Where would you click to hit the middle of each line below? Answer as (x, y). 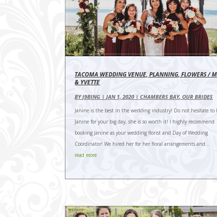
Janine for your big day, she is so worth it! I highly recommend (145, 121)
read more (86, 155)
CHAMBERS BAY (160, 96)
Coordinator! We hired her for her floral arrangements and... (142, 144)
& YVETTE (87, 82)
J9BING (92, 96)
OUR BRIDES (198, 96)
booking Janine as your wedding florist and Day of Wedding (141, 132)
